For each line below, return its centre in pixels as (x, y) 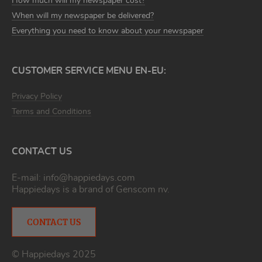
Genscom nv (142, 190)
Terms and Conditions (51, 112)
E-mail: (27, 178)
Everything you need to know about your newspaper (108, 31)
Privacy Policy (37, 97)
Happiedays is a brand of (64, 190)
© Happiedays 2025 (54, 255)
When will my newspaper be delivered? (83, 16)
